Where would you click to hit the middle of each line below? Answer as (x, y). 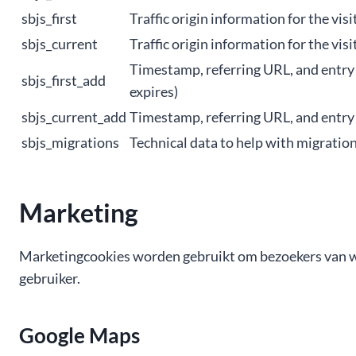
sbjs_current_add (74, 117)
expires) (154, 91)
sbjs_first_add (64, 80)
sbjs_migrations (70, 142)
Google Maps (79, 335)
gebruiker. (50, 278)
